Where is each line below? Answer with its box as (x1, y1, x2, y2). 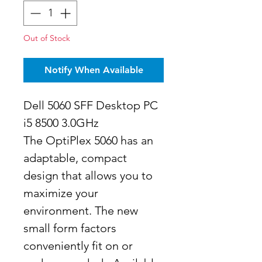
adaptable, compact (23, 151, 127, 165)
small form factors (23, 221, 116, 235)
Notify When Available (44, 64, 143, 75)
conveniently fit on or (23, 239, 133, 253)
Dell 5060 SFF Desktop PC (23, 98, 158, 112)
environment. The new (23, 204, 138, 218)
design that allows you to (23, 168, 153, 182)
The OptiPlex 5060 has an (23, 133, 153, 147)
